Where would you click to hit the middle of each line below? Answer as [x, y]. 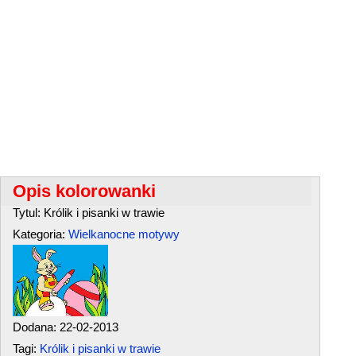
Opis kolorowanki [84, 191]
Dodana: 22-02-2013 [66, 327]
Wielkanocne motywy [124, 234]
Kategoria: [41, 234]
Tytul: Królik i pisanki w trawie [89, 213]
